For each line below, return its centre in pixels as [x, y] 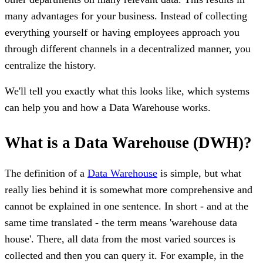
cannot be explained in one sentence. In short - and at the [127, 206]
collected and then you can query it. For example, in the [124, 255]
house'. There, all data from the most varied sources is [120, 239]
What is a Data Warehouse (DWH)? [128, 142]
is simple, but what [199, 173]
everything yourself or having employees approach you [122, 32]
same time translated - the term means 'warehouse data [121, 222]
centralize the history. [50, 65]
